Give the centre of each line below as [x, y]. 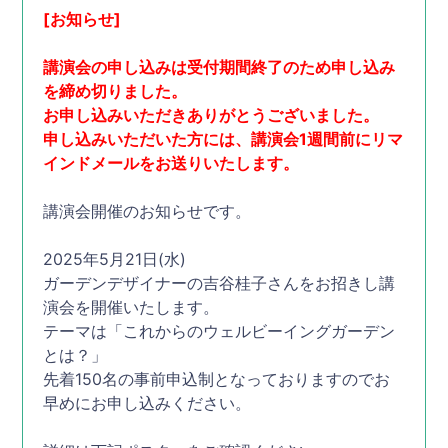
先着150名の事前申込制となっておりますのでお [217, 379]
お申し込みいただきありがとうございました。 [211, 115]
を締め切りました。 [115, 91]
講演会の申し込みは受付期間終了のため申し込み [219, 67]
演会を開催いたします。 [131, 307]
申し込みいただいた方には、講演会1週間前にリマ [223, 139]
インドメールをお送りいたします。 [171, 163]
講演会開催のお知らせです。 [147, 211]
